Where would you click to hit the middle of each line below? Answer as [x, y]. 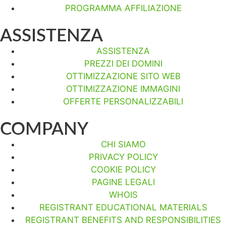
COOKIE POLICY [123, 169]
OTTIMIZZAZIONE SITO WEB [123, 76]
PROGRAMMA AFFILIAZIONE [123, 8]
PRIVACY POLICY [123, 157]
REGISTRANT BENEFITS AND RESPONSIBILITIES [123, 220]
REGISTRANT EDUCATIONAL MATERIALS [123, 207]
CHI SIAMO [123, 144]
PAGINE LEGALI [123, 182]
